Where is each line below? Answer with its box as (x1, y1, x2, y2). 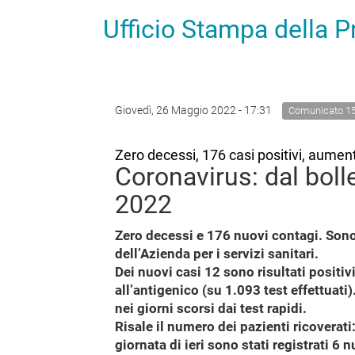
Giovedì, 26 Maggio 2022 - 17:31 (115, 104, 274, 116)
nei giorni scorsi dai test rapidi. (115, 300, 307, 316)
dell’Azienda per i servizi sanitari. (115, 246, 319, 261)
